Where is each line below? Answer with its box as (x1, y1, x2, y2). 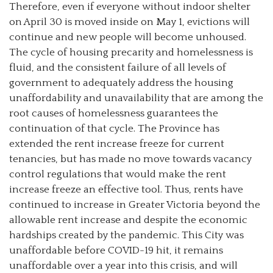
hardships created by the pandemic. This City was (9, 229, 244, 241)
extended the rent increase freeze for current (9, 138, 224, 149)
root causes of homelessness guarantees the (9, 107, 218, 119)
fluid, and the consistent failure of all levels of (9, 62, 226, 73)
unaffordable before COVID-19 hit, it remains (9, 244, 223, 256)
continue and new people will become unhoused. (9, 31, 246, 43)
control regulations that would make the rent (9, 168, 226, 180)
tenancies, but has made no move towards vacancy (9, 153, 252, 165)
